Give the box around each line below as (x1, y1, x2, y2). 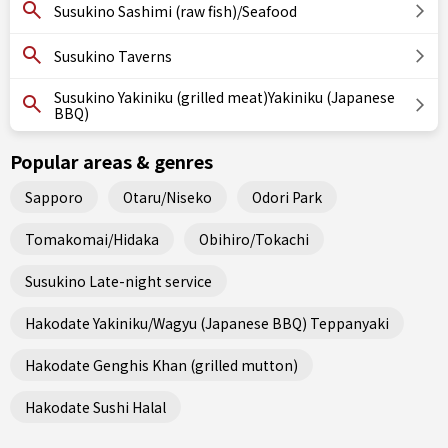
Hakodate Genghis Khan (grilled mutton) (25, 354, 298, 375)
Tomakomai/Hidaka (25, 228, 159, 249)
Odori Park (252, 186, 322, 207)
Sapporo (25, 186, 83, 207)
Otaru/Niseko (123, 186, 212, 207)
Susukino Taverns (54, 46, 172, 66)
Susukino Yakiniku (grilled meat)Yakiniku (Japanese (54, 87, 395, 107)
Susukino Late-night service (25, 270, 212, 291)
